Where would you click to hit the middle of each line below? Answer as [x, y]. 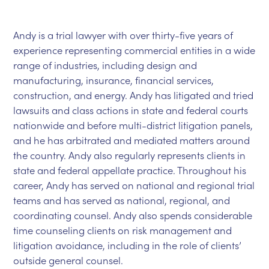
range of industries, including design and [105, 65]
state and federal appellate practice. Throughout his [130, 170]
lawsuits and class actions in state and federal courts [131, 110]
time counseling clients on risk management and [123, 230]
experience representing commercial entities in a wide [134, 50]
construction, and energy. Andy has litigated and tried [134, 95]
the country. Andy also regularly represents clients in [130, 155]
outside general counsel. [68, 260]
